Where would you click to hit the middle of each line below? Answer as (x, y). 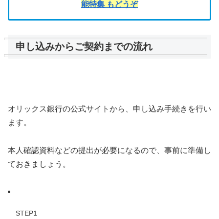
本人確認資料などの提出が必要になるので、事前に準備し (109, 150)
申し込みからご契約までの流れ (84, 46)
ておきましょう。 (39, 164)
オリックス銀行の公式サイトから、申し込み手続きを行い (109, 109)
